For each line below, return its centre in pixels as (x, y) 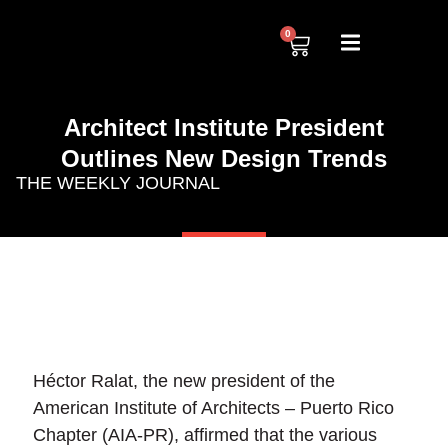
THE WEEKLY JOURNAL (118, 183)
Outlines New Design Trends (224, 158)
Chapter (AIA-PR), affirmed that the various (205, 435)
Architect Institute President (224, 127)
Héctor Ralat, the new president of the (184, 381)
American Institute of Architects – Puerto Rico (214, 408)
